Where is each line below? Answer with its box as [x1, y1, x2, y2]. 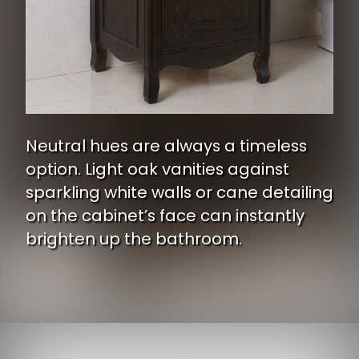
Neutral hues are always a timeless [26, 134, 307, 157]
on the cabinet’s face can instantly [26, 204, 305, 227]
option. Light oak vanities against [26, 157, 289, 180]
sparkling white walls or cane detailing [26, 180, 333, 204]
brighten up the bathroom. [26, 227, 242, 250]
